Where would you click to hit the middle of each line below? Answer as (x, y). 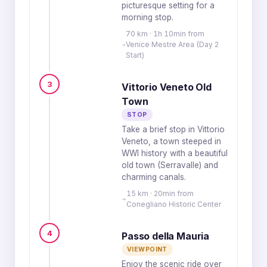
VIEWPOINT (147, 249)
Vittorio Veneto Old (167, 87)
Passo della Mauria (166, 236)
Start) (135, 55)
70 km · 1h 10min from (165, 34)
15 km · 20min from (160, 193)
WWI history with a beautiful (175, 153)
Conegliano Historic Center (174, 204)
